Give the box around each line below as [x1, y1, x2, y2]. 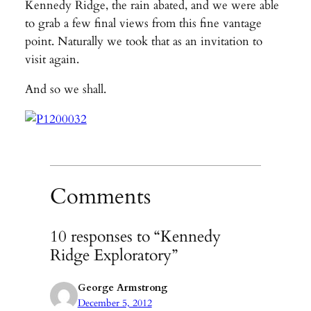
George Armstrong [77, 281, 167, 295]
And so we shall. [24, 81, 106, 97]
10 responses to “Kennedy [49, 226, 221, 248]
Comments [49, 181, 151, 211]
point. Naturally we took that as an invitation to [24, 33, 262, 50]
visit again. [24, 51, 79, 68]
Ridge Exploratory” [49, 244, 178, 267]
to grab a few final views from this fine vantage [24, 15, 262, 32]
